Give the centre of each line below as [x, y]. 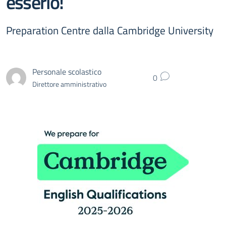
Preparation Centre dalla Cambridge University [110, 30]
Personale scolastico [67, 71]
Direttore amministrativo [69, 84]
